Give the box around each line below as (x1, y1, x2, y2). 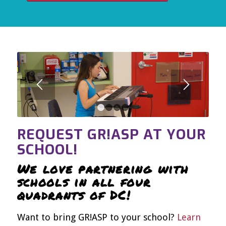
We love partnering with (17, 160, 189, 178)
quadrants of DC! (17, 186, 131, 204)
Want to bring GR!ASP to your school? (17, 211, 177, 222)
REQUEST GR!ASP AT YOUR (17, 125, 206, 144)
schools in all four (17, 173, 151, 191)
